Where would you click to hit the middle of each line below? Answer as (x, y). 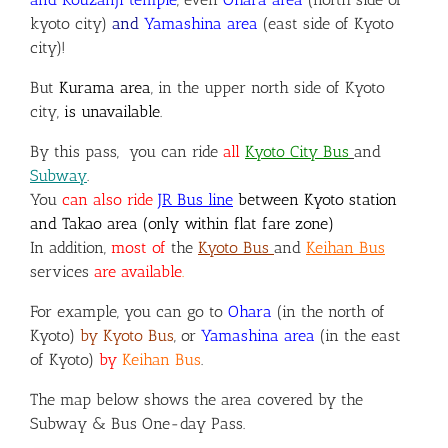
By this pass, (79, 152)
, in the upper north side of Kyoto (268, 88)
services (59, 272)
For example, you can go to (129, 312)
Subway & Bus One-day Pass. (137, 424)
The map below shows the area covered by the (196, 400)
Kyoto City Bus (297, 152)
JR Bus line (195, 200)
